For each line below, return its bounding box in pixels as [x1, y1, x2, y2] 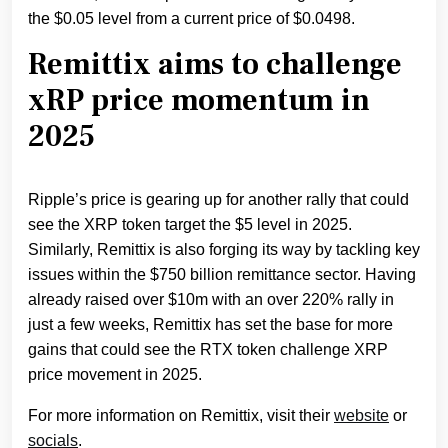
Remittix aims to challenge [28, 45, 402, 85]
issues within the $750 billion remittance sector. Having [28, 266, 416, 284]
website [334, 407, 389, 425]
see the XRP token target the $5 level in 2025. [28, 216, 352, 234]
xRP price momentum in [28, 81, 370, 121]
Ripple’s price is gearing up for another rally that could [28, 191, 409, 209]
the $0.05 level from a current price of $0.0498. [28, 10, 355, 28]
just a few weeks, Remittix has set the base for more [28, 316, 393, 334]
